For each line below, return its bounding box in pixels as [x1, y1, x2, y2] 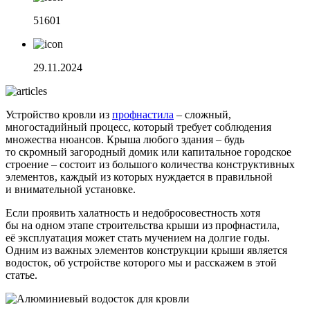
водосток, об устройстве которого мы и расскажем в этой [6, 256, 277, 268]
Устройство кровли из [6, 108, 112, 120]
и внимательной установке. [6, 183, 136, 195]
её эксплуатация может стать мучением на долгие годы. [6, 231, 270, 244]
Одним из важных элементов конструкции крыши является [6, 244, 287, 256]
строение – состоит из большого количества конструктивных [6, 158, 295, 170]
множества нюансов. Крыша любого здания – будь [6, 133, 244, 145]
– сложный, [174, 108, 231, 120]
